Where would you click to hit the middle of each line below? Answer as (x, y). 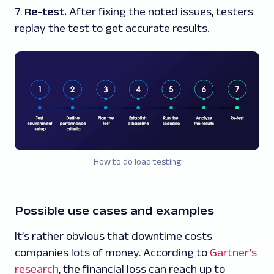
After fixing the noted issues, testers (160, 11)
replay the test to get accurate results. (112, 28)
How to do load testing (137, 161)
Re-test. (46, 11)
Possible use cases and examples (114, 210)
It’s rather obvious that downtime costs (113, 236)
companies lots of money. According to (112, 252)
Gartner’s (233, 252)
